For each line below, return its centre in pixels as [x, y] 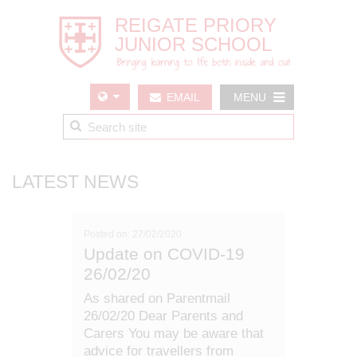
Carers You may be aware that [174, 333]
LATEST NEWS [75, 182]
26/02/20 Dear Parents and [163, 316]
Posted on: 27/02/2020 [133, 234]
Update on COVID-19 [164, 254]
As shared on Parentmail [157, 298]
